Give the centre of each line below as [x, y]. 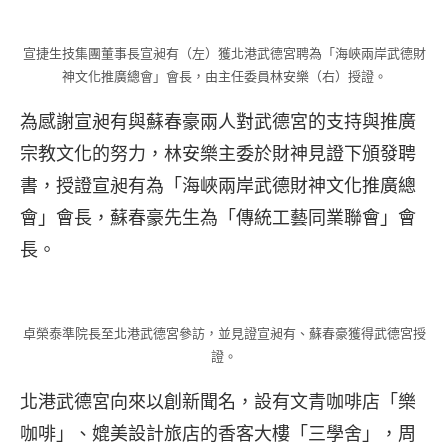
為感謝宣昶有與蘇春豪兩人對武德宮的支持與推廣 [218, 121]
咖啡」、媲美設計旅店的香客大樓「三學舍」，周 [218, 433]
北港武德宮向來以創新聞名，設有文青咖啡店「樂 [218, 401]
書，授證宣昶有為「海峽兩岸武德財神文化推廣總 [218, 185]
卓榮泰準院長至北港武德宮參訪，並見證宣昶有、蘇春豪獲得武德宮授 [224, 332]
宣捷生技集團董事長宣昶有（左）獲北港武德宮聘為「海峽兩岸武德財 [224, 53]
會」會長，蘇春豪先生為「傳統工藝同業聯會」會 [218, 217]
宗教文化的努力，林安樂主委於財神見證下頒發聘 [218, 153]
